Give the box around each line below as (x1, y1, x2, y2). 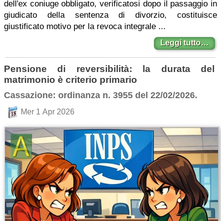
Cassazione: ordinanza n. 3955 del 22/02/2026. (4, 90, 197, 100)
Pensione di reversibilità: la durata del (4, 64, 215, 74)
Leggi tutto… (160, 38, 209, 47)
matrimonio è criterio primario (4, 74, 137, 85)
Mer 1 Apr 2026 (20, 108, 74, 116)
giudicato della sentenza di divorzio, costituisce (4, 10, 217, 20)
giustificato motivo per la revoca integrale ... (4, 22, 166, 31)
